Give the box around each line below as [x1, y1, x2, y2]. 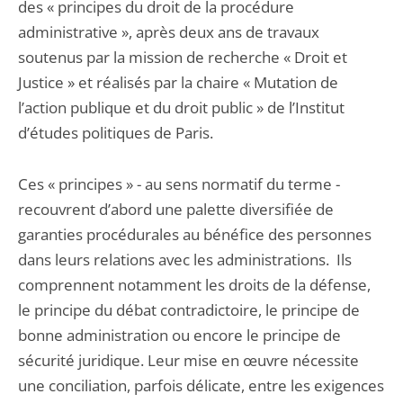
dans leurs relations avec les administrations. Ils [18, 249, 352, 270]
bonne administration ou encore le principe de [18, 325, 341, 345]
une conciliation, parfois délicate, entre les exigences [18, 375, 384, 396]
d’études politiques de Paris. [18, 122, 213, 143]
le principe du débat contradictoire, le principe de [18, 300, 360, 320]
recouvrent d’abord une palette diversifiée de [18, 199, 334, 219]
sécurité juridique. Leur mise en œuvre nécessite [18, 350, 359, 371]
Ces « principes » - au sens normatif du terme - [18, 174, 340, 194]
